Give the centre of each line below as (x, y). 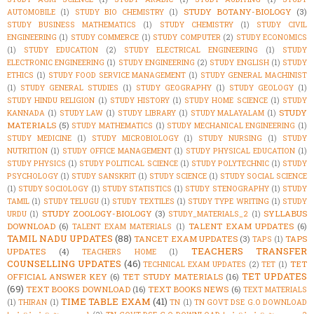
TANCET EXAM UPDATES (186, 238)
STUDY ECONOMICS (272, 37)
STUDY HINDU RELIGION (51, 100)
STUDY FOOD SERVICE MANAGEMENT (117, 75)
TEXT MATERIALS (275, 289)
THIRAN (33, 302)
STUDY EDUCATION (61, 49)
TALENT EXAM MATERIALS (122, 226)
